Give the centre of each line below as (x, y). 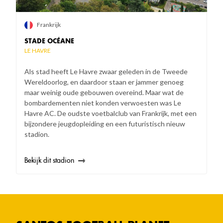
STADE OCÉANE (49, 41)
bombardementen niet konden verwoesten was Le (103, 103)
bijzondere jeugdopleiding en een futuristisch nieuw (105, 124)
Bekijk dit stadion (49, 161)
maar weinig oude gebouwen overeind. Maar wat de (104, 93)
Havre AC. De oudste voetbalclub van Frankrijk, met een (111, 113)
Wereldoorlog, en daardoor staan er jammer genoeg (104, 82)
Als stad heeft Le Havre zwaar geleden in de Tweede (106, 72)
